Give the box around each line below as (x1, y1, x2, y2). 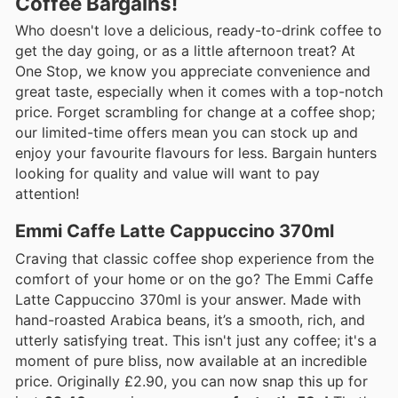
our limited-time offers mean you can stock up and (15, 123, 358, 142)
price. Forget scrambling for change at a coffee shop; (15, 103, 375, 122)
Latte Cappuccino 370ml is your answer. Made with (15, 291, 361, 309)
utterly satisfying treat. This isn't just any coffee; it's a (15, 331, 377, 350)
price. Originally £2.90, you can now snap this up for (15, 372, 368, 391)
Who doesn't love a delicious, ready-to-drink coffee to (15, 21, 382, 40)
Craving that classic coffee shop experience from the (15, 250, 374, 268)
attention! (15, 185, 79, 203)
